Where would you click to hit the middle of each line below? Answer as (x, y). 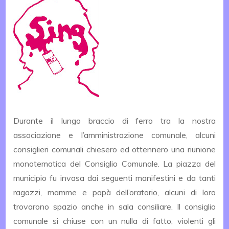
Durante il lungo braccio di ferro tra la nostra (114, 121)
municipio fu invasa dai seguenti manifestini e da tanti (114, 178)
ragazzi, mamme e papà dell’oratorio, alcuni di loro (114, 192)
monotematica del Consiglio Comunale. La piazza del (114, 164)
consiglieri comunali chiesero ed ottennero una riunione (114, 149)
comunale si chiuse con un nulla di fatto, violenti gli (114, 221)
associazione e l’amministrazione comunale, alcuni (114, 135)
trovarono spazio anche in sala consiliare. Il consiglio (114, 207)
